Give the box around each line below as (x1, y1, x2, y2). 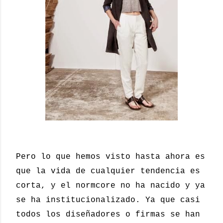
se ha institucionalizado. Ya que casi (16, 196, 200, 205)
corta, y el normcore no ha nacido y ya (16, 181, 205, 191)
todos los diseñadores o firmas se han (16, 210, 200, 220)
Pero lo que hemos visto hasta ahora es (16, 152, 205, 162)
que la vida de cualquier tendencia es (16, 167, 200, 176)
